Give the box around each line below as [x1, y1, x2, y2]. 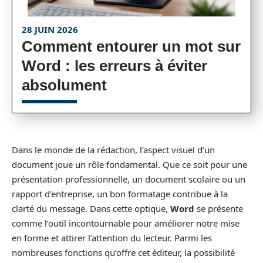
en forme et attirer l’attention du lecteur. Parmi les [12, 232, 212, 244]
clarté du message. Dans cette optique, [12, 203, 170, 214]
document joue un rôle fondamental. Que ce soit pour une [12, 159, 247, 170]
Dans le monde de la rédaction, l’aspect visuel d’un [12, 144, 215, 156]
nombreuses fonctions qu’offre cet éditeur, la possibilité [12, 247, 235, 258]
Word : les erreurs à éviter [22, 57, 207, 75]
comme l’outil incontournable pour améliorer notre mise [12, 217, 240, 229]
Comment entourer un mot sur [22, 38, 241, 55]
